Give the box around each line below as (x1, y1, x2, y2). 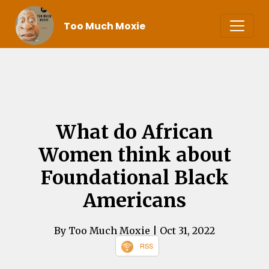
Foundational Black (40, 165, 229, 190)
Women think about (38, 142, 231, 167)
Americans (83, 188, 186, 213)
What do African (56, 119, 213, 144)
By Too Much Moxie (54, 224, 153, 237)
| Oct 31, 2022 (153, 224, 215, 237)
